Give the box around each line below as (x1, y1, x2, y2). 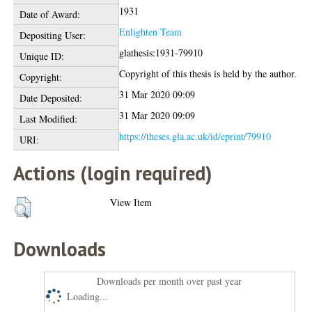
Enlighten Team (119, 25, 182, 38)
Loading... (67, 290, 109, 303)
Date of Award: (19, 8, 80, 21)
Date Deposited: (19, 91, 82, 104)
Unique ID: (19, 49, 64, 63)
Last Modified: (19, 112, 77, 125)
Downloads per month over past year (97, 274, 242, 288)
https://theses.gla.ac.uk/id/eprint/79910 (119, 130, 272, 143)
